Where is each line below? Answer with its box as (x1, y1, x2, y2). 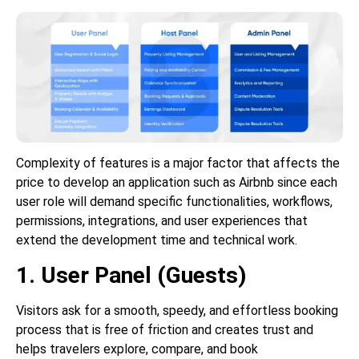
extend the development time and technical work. (16, 232, 297, 248)
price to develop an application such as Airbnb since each (16, 175, 337, 191)
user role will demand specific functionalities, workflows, (16, 194, 333, 210)
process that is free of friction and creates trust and (16, 321, 313, 337)
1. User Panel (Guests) (16, 261, 246, 288)
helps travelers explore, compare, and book (16, 341, 258, 357)
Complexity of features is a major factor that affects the (16, 155, 340, 171)
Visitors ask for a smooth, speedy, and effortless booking (16, 302, 338, 318)
